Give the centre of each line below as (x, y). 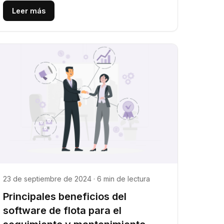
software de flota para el (62, 211)
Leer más (29, 10)
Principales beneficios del (65, 197)
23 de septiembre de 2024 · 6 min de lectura (77, 179)
